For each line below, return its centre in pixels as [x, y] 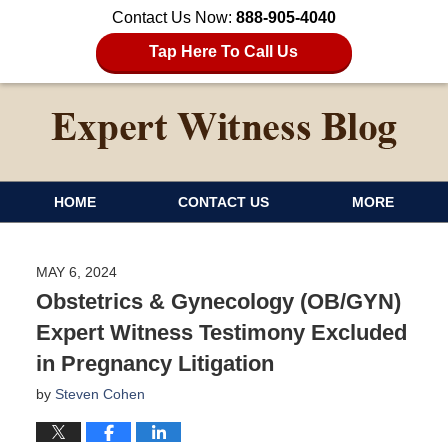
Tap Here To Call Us [224, 51]
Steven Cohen [99, 393]
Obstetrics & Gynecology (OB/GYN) [218, 301]
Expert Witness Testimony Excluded [221, 332]
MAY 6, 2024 [76, 271]
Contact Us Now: [174, 17]
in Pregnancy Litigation [154, 363]
